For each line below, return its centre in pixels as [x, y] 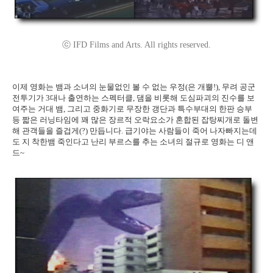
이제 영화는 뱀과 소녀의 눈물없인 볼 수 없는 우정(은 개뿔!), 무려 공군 [134, 87]
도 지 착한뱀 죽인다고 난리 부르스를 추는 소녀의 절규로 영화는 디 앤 [133, 141]
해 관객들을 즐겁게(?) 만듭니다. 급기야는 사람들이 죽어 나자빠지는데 [135, 130]
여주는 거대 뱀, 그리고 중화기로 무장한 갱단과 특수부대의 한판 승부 [132, 108]
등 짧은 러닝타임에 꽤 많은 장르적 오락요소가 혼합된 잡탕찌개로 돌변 [135, 119]
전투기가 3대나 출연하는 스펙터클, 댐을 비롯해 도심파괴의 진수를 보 [133, 97]
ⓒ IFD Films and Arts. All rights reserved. [136, 44]
